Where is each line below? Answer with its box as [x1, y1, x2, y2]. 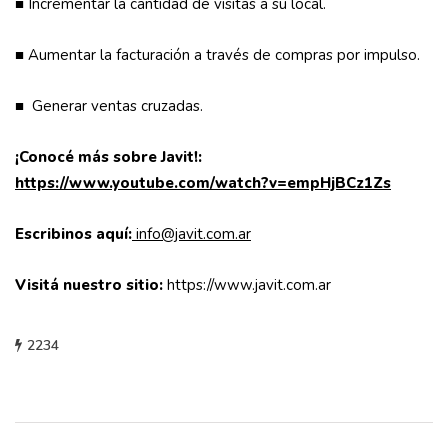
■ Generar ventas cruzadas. [15, 96, 203, 117]
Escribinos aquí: [15, 224, 132, 245]
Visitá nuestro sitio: [15, 275, 167, 296]
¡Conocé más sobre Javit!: [15, 147, 202, 168]
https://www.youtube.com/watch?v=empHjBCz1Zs [15, 173, 391, 194]
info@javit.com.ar [136, 224, 251, 245]
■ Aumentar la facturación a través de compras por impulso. [15, 45, 420, 66]
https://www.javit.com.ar [167, 275, 331, 296]
